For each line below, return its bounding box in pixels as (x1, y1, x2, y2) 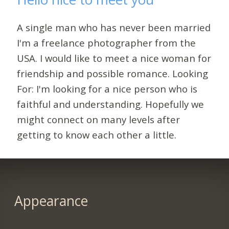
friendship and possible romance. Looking (17, 66, 209, 80)
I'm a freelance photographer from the (17, 36, 196, 49)
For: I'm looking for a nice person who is (17, 82, 198, 95)
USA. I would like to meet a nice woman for (17, 51, 212, 64)
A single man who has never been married (17, 20, 211, 34)
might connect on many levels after (17, 112, 180, 126)
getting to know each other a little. (17, 128, 177, 141)
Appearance (14, 192, 88, 211)
